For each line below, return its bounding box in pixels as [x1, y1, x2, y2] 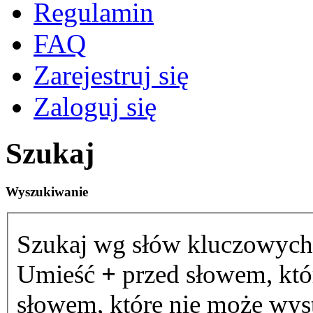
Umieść [17, 259, 101, 289]
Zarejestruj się [34, 59, 189, 90]
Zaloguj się [34, 91, 156, 122]
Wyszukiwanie [6, 184, 88, 199]
